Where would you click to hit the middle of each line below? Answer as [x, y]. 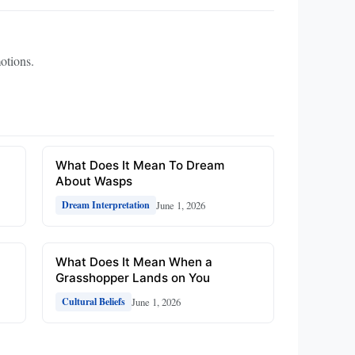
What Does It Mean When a [134, 262]
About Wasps [94, 181]
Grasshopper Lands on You [132, 278]
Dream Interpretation [105, 205]
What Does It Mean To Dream [139, 166]
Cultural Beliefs [93, 302]
